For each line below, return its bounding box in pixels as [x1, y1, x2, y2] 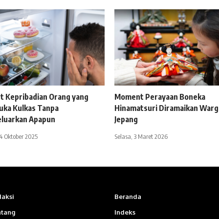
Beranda [114, 193, 141, 201]
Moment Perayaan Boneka [114, 92, 205, 102]
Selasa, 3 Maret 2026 [114, 132, 168, 141]
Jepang [114, 114, 138, 125]
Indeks [114, 208, 135, 217]
